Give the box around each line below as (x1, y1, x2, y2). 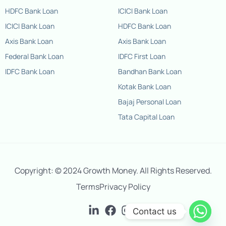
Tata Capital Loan (118, 111, 175, 122)
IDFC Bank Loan (5, 66, 54, 76)
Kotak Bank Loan (118, 81, 171, 91)
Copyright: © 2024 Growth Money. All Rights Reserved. (14, 164, 212, 176)
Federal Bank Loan (5, 51, 64, 61)
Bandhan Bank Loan (118, 66, 182, 76)
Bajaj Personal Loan (118, 96, 181, 106)
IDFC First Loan (118, 51, 165, 61)
